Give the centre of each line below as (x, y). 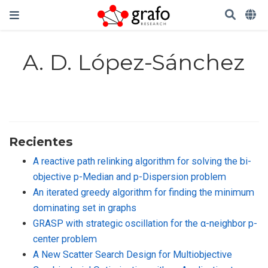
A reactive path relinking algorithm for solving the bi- (142, 161)
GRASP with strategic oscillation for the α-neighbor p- (145, 223)
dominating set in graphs (85, 208)
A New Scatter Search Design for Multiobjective (133, 254)
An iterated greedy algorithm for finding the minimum (144, 192)
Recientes (41, 141)
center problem (65, 239)
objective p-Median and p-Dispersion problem (130, 176)
